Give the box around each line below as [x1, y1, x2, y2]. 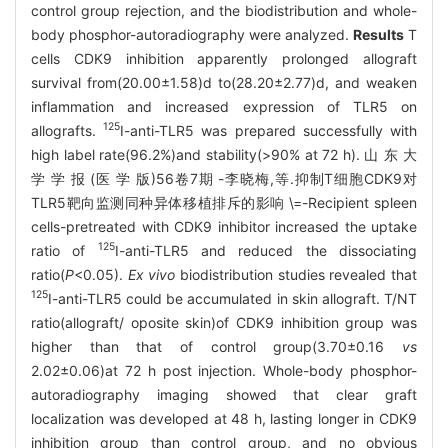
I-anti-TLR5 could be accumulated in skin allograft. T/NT [48, 289, 417, 307]
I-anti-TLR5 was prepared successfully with [120, 121, 418, 139]
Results [353, 25, 404, 43]
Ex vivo [127, 265, 176, 283]
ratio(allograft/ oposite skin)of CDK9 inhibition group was [31, 313, 417, 331]
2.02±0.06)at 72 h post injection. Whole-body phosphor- [31, 361, 417, 379]
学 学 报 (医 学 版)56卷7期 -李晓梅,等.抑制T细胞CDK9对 [31, 169, 417, 187]
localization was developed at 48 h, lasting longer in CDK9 [31, 409, 417, 427]
